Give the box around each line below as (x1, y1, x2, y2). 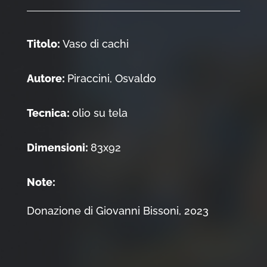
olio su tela (72, 107, 128, 120)
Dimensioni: (26, 141, 91, 154)
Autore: (26, 72, 67, 85)
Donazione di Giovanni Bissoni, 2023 (26, 204, 209, 218)
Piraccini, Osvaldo (67, 72, 156, 85)
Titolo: (26, 38, 63, 51)
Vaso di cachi (62, 38, 129, 51)
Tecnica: (26, 107, 72, 120)
